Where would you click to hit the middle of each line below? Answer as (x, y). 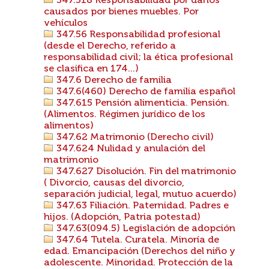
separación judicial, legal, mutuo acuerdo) (140, 195)
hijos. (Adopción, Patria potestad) (122, 217)
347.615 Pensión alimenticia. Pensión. (142, 103)
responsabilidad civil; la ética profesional (138, 58)
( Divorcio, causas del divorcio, (114, 183)
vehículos (66, 23)
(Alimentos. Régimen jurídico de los (125, 115)
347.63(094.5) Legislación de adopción (145, 229)
